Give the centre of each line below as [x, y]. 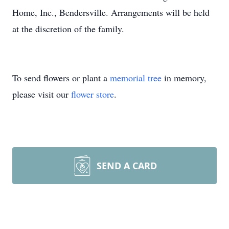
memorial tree [136, 78]
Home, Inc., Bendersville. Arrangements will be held [111, 12]
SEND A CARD [127, 166]
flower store [93, 94]
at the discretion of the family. [68, 29]
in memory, [184, 78]
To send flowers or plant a [61, 78]
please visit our [42, 94]
